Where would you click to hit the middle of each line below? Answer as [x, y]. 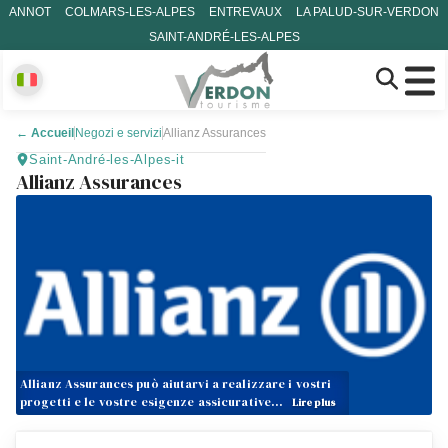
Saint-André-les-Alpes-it [107, 159]
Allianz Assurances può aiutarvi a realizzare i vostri [176, 384]
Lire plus [314, 402]
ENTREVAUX [245, 12]
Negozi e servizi [118, 133]
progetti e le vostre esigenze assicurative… [153, 402]
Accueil [52, 133]
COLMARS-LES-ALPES [130, 12]
